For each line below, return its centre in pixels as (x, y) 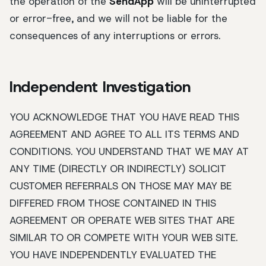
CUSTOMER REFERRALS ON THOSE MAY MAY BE (121, 186)
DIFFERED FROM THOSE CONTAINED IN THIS (113, 203)
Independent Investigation (100, 87)
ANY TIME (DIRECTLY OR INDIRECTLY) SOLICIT (118, 169)
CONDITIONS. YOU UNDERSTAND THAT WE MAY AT (129, 152)
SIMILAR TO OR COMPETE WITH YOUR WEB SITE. (123, 238)
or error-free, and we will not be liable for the (118, 18)
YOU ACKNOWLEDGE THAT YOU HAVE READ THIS (124, 117)
